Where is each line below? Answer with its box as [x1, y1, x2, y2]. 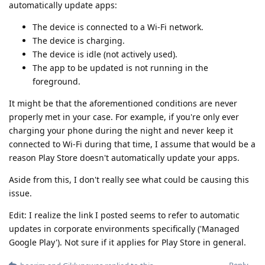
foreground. [33, 75, 80, 87]
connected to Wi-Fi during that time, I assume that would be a [9, 138, 256, 150]
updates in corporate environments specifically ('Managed [9, 222, 240, 234]
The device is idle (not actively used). [33, 48, 177, 60]
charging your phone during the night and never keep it [9, 124, 233, 136]
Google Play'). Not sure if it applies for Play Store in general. [9, 236, 246, 248]
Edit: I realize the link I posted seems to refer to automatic [9, 209, 240, 221]
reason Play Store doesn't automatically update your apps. [9, 151, 240, 163]
